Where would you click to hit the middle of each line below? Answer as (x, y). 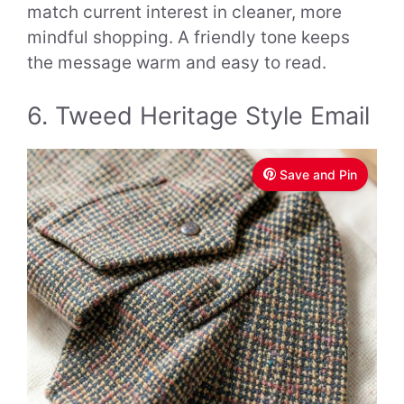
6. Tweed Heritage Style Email (198, 115)
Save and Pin (318, 174)
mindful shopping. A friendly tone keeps (188, 38)
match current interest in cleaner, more (184, 13)
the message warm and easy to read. (177, 63)
